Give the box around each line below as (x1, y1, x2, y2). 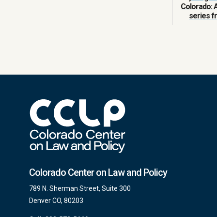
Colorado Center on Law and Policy (29, 166, 167, 178)
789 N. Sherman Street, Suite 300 (29, 184, 131, 192)
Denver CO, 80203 (29, 196, 83, 204)
